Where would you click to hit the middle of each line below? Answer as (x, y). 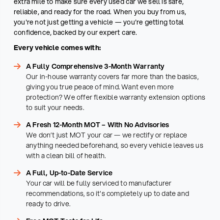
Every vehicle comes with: (57, 48)
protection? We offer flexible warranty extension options (116, 97)
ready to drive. (48, 204)
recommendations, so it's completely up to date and (108, 194)
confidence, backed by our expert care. (76, 33)
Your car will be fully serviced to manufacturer (99, 183)
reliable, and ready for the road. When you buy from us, (100, 12)
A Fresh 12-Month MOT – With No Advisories (98, 125)
